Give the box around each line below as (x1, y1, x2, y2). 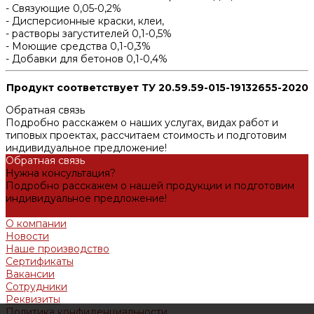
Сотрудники (6, 280, 67, 293)
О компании (6, 217, 67, 230)
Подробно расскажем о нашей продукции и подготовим (6, 179, 294, 192)
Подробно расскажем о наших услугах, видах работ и (6, 116, 278, 129)
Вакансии (6, 267, 55, 280)
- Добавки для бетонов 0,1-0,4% (6, 52, 168, 65)
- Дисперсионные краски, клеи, (6, 14, 164, 27)
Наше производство (6, 242, 109, 255)
